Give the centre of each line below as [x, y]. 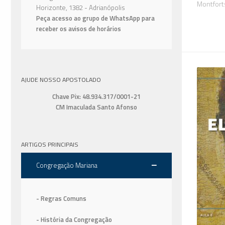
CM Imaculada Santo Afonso [96, 107]
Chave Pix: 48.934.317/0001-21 [96, 97]
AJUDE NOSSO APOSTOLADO [61, 79]
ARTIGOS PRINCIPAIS [50, 145]
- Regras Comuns [61, 199]
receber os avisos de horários [79, 28]
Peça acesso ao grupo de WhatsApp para [95, 18]
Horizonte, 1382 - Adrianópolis [81, 7]
